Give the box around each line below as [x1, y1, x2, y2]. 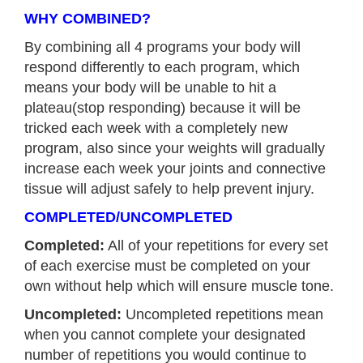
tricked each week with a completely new [24, 119, 288, 136]
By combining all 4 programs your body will [24, 38, 301, 55]
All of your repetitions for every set [105, 237, 328, 254]
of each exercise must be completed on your [24, 257, 310, 274]
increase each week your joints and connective [24, 160, 326, 177]
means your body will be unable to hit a [24, 79, 276, 96]
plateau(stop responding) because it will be [24, 99, 301, 116]
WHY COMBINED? [24, 10, 151, 27]
